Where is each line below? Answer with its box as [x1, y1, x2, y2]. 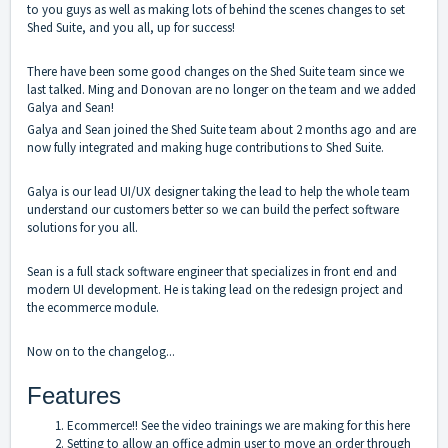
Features [27, 382, 121, 410]
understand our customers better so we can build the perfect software [27, 201, 399, 219]
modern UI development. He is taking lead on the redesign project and [27, 281, 403, 299]
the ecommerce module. [27, 299, 159, 317]
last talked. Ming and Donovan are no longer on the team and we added [27, 81, 416, 99]
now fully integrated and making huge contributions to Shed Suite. [27, 139, 387, 157]
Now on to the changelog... [27, 343, 175, 361]
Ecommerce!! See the [67, 417, 182, 435]
